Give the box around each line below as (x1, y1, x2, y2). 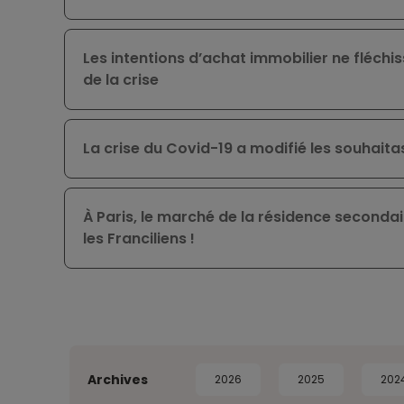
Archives (87, 371, 149, 390)
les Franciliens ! (82, 228, 195, 250)
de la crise (82, 69, 159, 91)
